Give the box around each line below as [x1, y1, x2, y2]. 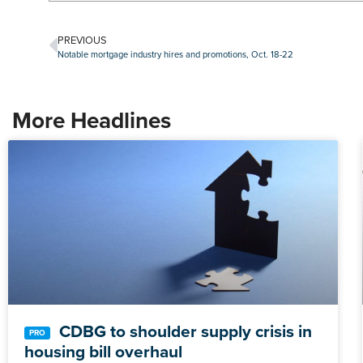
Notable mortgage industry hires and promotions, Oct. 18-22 [58, 47, 293, 61]
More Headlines [12, 103, 171, 137]
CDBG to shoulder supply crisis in [55, 318, 312, 344]
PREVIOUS [58, 32, 107, 48]
